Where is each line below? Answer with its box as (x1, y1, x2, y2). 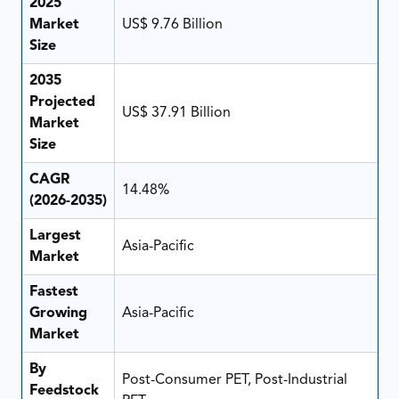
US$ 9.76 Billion (121, 17, 223, 32)
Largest (28, 228, 81, 243)
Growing (28, 305, 87, 321)
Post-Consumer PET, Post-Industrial (121, 372, 347, 387)
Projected (28, 94, 95, 110)
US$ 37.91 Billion (121, 105, 231, 120)
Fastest (28, 284, 78, 299)
